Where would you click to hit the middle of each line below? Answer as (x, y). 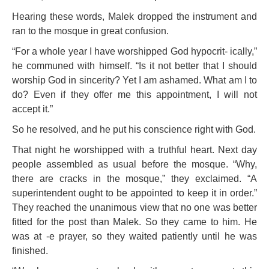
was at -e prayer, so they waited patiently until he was (134, 236)
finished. (30, 251)
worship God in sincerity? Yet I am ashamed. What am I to (134, 80)
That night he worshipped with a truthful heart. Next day (134, 150)
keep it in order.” (222, 193)
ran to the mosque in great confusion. (90, 31)
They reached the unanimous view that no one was (122, 207)
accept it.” (32, 109)
